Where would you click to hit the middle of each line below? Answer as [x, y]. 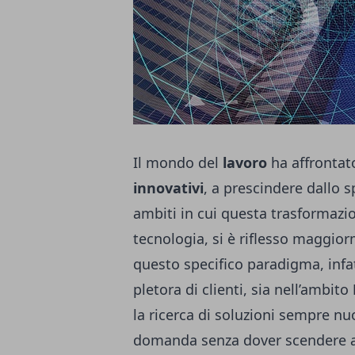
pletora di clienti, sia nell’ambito [243, 289]
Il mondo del [178, 162]
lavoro [245, 162]
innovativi [168, 188]
